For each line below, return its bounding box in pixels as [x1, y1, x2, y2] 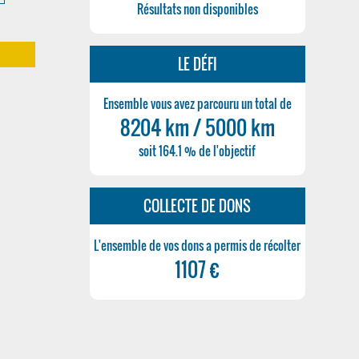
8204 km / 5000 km [119, 112, 275, 142]
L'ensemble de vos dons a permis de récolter [94, 236, 301, 254]
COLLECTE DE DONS [143, 196, 252, 216]
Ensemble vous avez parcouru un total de [103, 95, 292, 112]
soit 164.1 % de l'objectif [139, 142, 256, 159]
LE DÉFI [177, 54, 217, 75]
